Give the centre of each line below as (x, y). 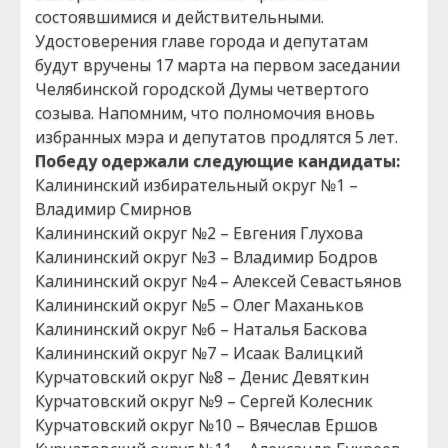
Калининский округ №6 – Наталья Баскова (201, 329)
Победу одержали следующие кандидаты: (217, 161)
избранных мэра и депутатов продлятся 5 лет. (216, 137)
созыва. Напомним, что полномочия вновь (205, 113)
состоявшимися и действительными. (179, 17)
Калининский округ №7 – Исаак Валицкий (199, 353)
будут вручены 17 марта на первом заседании (217, 65)
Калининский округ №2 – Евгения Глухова (199, 233)
